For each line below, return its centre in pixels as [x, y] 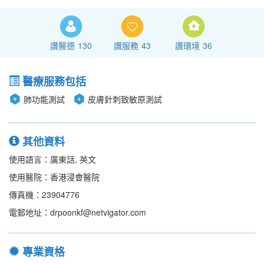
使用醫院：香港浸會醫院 [54, 177]
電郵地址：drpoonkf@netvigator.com [77, 212]
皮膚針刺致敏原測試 [125, 99]
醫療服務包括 [53, 82]
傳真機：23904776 [44, 195]
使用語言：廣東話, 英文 [52, 159]
